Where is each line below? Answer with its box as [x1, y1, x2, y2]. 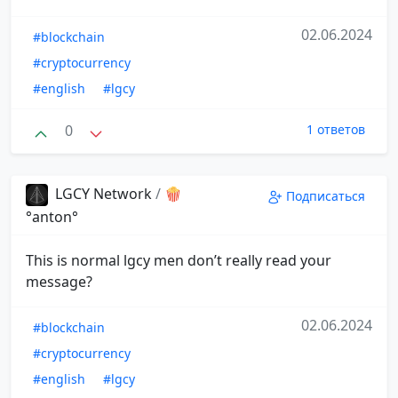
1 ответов [306, 121, 365, 139]
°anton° [26, 206, 78, 227]
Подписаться [286, 187, 365, 204]
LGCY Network [52, 183, 155, 203]
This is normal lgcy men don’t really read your [26, 250, 331, 270]
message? [26, 271, 92, 291]
